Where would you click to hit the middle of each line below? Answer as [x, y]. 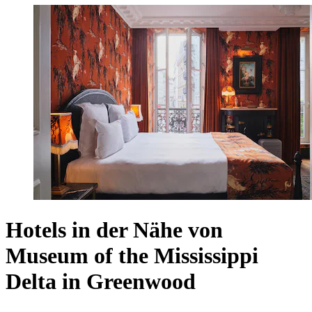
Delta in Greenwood [101, 282]
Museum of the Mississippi [132, 256]
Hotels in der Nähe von [114, 230]
